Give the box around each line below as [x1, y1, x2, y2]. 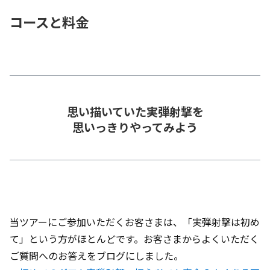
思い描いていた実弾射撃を [66, 103, 204, 121]
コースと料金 [10, 11, 89, 31]
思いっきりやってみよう [72, 119, 198, 136]
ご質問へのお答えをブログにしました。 [10, 248, 183, 263]
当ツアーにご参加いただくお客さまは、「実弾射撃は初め [10, 214, 260, 229]
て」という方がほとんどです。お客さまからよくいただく [10, 231, 259, 246]
